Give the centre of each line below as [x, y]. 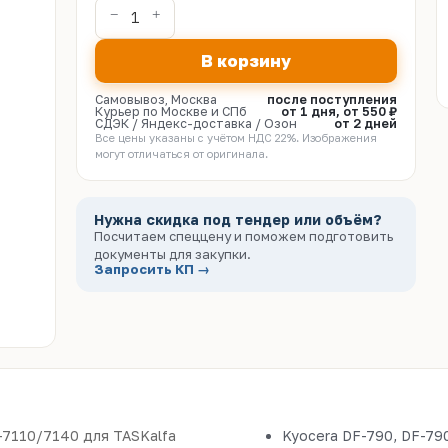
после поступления [332, 99]
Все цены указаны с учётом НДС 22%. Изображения [236, 137]
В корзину [246, 61]
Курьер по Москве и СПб [171, 111]
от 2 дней [365, 123]
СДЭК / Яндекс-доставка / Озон [196, 123]
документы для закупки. [172, 254]
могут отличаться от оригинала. [181, 153]
